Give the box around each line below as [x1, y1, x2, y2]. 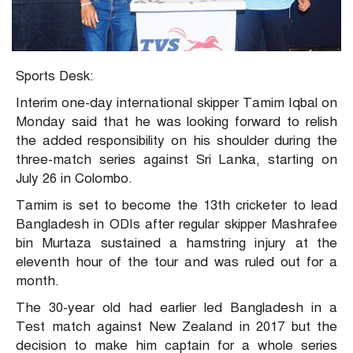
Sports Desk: [16, 68, 93, 85]
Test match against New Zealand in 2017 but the [16, 318, 337, 336]
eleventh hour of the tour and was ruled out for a [16, 254, 337, 271]
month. [16, 273, 59, 290]
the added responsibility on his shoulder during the [16, 132, 337, 150]
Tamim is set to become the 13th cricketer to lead [16, 197, 337, 214]
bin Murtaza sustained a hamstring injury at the [16, 235, 337, 252]
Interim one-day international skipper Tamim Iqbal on [16, 95, 337, 112]
